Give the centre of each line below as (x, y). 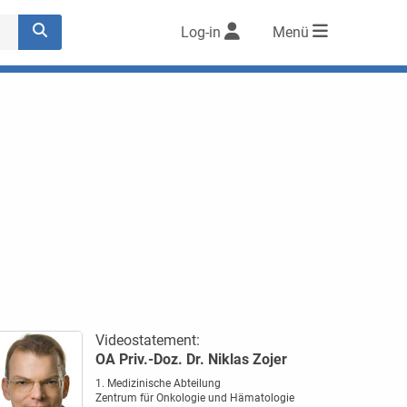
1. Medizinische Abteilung (158, 383)
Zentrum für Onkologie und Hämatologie (194, 398)
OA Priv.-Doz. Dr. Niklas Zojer (191, 359)
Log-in (201, 33)
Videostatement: (147, 340)
